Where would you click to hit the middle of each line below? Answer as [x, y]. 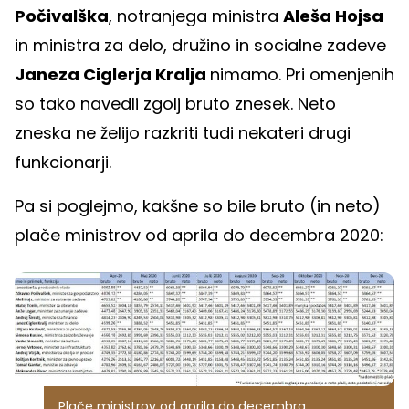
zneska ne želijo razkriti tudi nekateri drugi [183, 132]
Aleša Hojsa [333, 16]
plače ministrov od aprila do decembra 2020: [199, 235]
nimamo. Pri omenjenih [302, 74]
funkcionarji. [65, 162]
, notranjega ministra [196, 16]
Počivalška [62, 16]
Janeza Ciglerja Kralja [112, 74]
